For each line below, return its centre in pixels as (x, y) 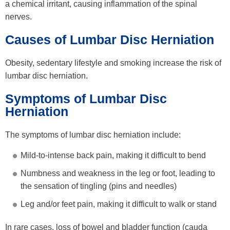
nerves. (20, 17)
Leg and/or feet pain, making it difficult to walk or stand (119, 204)
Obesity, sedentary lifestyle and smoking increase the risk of (113, 63)
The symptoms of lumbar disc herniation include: (93, 135)
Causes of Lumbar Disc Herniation (111, 40)
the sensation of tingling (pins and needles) (99, 186)
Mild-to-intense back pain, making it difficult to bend (113, 156)
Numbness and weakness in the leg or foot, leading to (118, 174)
